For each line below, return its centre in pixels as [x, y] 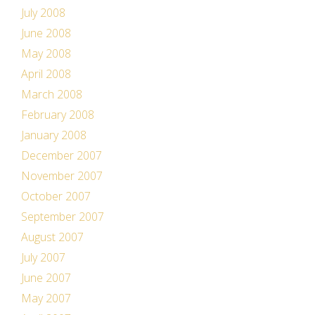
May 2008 [46, 53]
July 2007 [43, 257]
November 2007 [62, 176]
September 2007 [63, 217]
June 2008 [46, 33]
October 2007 [56, 196]
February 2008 [58, 115]
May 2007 [46, 298]
